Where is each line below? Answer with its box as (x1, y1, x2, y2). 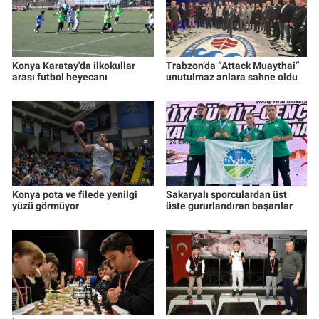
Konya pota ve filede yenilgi (12, 189, 137, 201)
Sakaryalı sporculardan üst (165, 189, 287, 201)
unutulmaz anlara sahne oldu (165, 71, 298, 83)
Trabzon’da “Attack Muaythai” (165, 60, 300, 72)
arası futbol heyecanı (12, 71, 108, 83)
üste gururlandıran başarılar (165, 200, 293, 212)
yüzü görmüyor (12, 200, 79, 212)
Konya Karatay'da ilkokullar (12, 60, 135, 72)
